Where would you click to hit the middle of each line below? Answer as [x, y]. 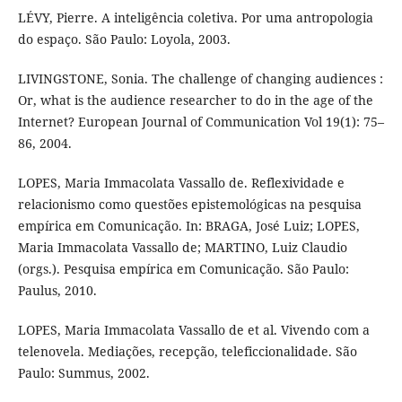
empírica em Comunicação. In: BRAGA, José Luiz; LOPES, [188, 226]
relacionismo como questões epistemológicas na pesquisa [189, 205]
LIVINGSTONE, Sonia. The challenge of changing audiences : [200, 79]
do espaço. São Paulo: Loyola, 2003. [124, 39]
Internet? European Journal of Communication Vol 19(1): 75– [201, 122]
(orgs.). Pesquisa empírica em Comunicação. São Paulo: [183, 269]
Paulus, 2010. [57, 291]
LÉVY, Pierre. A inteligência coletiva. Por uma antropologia [195, 18]
